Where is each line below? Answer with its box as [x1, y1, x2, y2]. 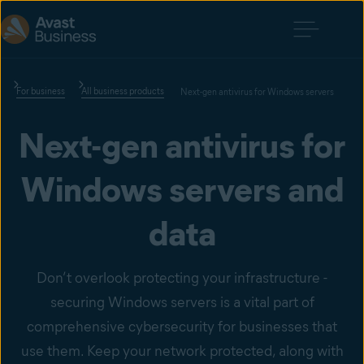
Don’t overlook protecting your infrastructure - [37, 269, 327, 287]
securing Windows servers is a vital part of [50, 293, 314, 311]
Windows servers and [20, 169, 344, 210]
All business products [81, 85, 164, 97]
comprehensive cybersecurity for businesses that [27, 318, 337, 336]
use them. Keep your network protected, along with [20, 342, 344, 360]
